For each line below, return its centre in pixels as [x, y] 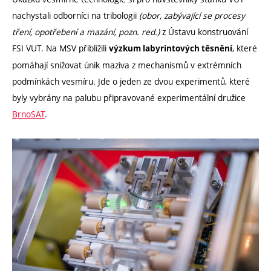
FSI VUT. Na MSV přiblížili [60, 48]
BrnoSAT [28, 114]
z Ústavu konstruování [204, 32]
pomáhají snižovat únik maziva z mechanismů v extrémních [127, 65]
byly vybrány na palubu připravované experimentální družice [129, 98]
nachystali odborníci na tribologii [76, 16]
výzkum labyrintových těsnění [171, 49]
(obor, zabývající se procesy [192, 16]
